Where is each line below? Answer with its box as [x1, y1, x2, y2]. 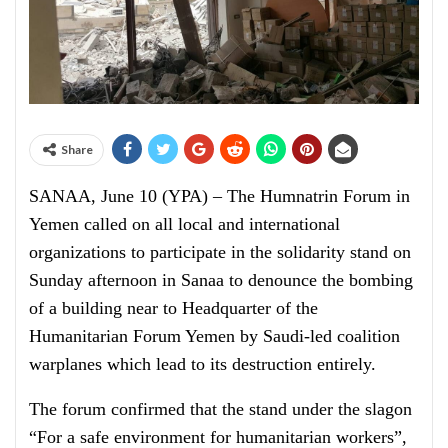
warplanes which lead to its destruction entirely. [29, 354, 376, 375]
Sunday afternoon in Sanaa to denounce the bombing [29, 270, 413, 291]
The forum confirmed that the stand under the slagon [29, 399, 412, 420]
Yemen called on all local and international [29, 214, 340, 235]
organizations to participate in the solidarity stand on [29, 242, 411, 263]
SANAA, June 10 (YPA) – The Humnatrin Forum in [29, 186, 410, 207]
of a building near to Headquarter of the [29, 298, 318, 319]
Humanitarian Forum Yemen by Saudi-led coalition [29, 326, 400, 347]
